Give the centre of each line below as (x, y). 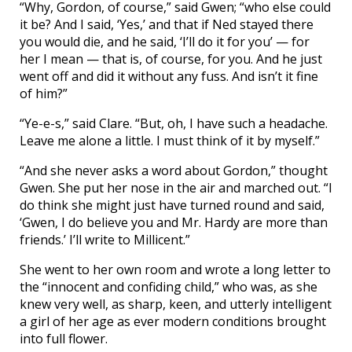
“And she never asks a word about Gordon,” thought (174, 171)
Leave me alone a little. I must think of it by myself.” (170, 141)
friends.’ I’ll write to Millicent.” (105, 240)
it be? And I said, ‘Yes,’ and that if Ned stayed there (167, 25)
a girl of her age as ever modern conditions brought (173, 322)
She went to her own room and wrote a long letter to (175, 270)
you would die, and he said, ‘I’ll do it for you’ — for (165, 42)
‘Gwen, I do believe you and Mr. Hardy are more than (174, 223)
